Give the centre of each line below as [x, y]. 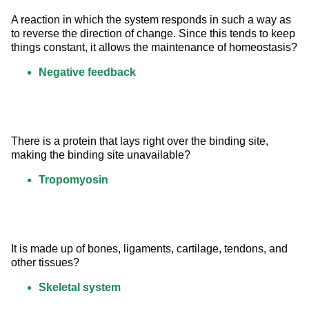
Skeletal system [80, 288]
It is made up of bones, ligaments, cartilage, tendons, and [151, 249]
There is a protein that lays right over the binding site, [141, 141]
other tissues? [45, 263]
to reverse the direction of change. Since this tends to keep [154, 34]
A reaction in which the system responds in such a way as [152, 20]
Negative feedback [87, 72]
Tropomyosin [73, 180]
